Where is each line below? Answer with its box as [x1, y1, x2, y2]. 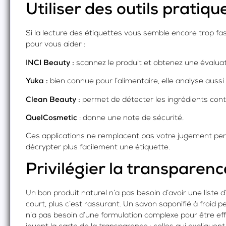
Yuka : [26, 78, 48, 86]
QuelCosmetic [26, 114, 77, 122]
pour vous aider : [26, 41, 85, 49]
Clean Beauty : [26, 96, 80, 104]
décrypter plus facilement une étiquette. [26, 144, 170, 152]
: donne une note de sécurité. [77, 114, 184, 122]
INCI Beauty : [26, 59, 74, 67]
